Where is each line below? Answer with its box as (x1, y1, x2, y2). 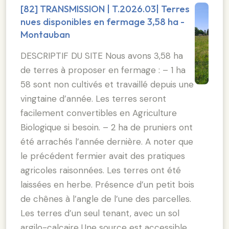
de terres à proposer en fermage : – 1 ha (20, 64, 186, 76)
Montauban (20, 28, 70, 40)
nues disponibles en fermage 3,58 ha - (20, 15, 185, 28)
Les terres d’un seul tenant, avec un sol (20, 207, 179, 219)
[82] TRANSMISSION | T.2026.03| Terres (20, 3, 190, 15)
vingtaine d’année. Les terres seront (20, 93, 166, 104)
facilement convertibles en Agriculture (20, 107, 177, 119)
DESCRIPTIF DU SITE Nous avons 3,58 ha (20, 50, 183, 61)
